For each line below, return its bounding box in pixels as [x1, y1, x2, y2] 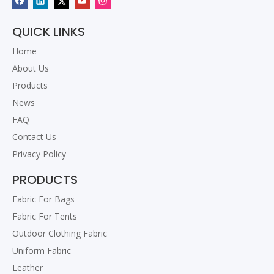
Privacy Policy [12, 148, 66, 160]
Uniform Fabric [12, 245, 71, 256]
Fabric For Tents [12, 210, 77, 222]
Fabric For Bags [12, 193, 75, 205]
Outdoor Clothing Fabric [12, 228, 107, 239]
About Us [12, 62, 49, 74]
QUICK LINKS [12, 23, 85, 40]
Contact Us [12, 131, 56, 143]
